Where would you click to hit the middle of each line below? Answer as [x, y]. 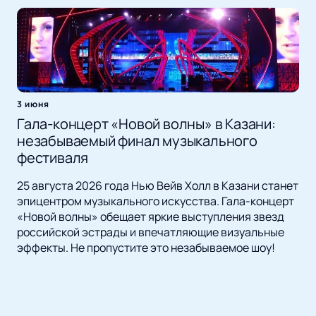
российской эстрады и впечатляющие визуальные [151, 232]
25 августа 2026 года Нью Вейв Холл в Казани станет [158, 186]
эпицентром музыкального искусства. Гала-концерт [156, 201]
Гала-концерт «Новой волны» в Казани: [146, 124]
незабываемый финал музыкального [137, 141]
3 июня [33, 104]
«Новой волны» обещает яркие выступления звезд [151, 217]
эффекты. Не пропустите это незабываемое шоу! [146, 248]
